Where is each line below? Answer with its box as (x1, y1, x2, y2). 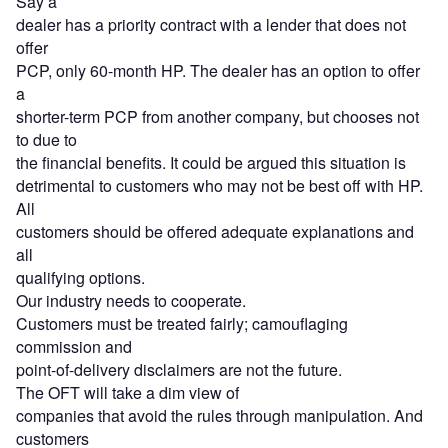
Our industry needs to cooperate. (16, 289, 246, 313)
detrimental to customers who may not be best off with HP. (16, 174, 423, 198)
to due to (16, 128, 77, 152)
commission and (16, 335, 132, 359)
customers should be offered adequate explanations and (16, 220, 414, 244)
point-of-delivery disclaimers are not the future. (16, 358, 342, 382)
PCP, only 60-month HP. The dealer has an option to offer (16, 59, 420, 83)
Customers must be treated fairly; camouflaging (16, 312, 348, 336)
